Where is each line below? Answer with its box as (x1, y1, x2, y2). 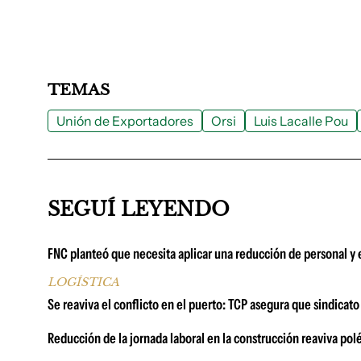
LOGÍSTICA (48, 275, 119, 289)
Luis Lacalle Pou (254, 113, 348, 129)
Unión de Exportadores (56, 113, 193, 129)
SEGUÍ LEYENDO (48, 197, 230, 221)
